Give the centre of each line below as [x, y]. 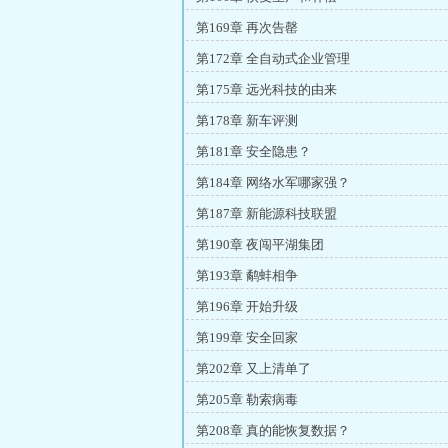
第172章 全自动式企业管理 [273, 58]
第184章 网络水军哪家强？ [273, 182]
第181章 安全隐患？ [253, 151]
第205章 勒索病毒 [247, 399]
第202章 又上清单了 [253, 368]
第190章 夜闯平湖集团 [260, 244]
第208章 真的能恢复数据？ [273, 430]
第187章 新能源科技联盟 [266, 213]
